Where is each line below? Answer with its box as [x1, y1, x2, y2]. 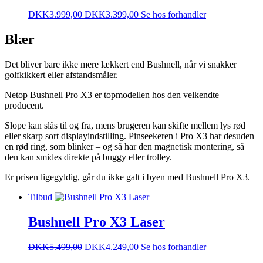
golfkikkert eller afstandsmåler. [5, 69, 118, 80]
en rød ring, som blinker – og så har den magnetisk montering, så [5, 141, 244, 151]
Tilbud [28, 191, 52, 202]
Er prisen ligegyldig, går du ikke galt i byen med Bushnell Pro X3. [5, 171, 250, 182]
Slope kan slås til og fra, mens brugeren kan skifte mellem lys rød [5, 120, 245, 130]
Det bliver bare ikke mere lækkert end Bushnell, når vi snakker [5, 59, 237, 69]
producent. [5, 100, 44, 110]
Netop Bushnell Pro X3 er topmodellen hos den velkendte [5, 89, 219, 100]
